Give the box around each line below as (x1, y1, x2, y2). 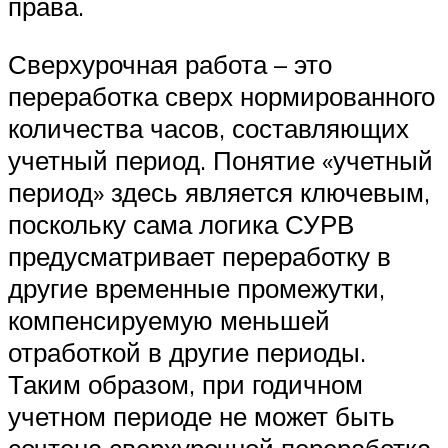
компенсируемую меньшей (8, 303, 330, 336)
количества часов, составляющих (8, 111, 409, 144)
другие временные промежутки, (8, 271, 385, 304)
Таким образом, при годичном (8, 367, 363, 400)
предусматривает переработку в (8, 239, 391, 272)
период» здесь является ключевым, (8, 175, 430, 208)
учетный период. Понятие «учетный (8, 143, 433, 176)
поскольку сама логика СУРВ (8, 207, 354, 240)
